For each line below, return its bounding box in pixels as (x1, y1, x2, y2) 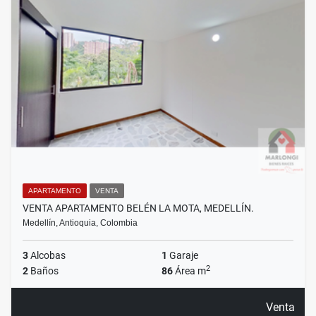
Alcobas (28, 250, 66, 262)
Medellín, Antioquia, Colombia (23, 218, 138, 229)
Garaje (167, 250, 198, 262)
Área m (173, 265, 206, 277)
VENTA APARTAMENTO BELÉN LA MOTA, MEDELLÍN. (23, 202, 254, 214)
